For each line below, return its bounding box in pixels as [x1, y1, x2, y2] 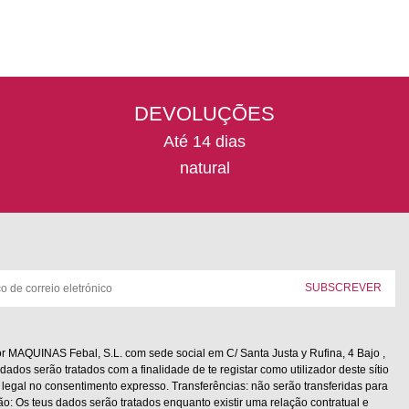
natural [179, 158, 230, 177]
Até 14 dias [163, 131, 246, 151]
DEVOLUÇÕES [134, 101, 275, 125]
